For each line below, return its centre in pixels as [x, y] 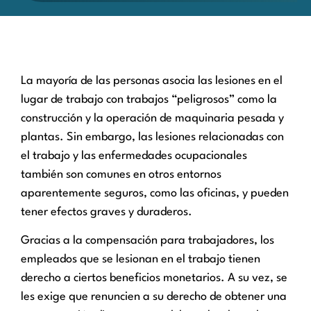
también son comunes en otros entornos [121, 175]
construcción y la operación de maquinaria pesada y [152, 119]
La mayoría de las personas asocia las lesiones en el [152, 81]
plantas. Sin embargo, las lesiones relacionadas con [152, 137]
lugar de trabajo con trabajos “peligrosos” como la [149, 100]
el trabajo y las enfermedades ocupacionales [134, 156]
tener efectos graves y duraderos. [107, 212]
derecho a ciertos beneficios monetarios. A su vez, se [154, 278]
